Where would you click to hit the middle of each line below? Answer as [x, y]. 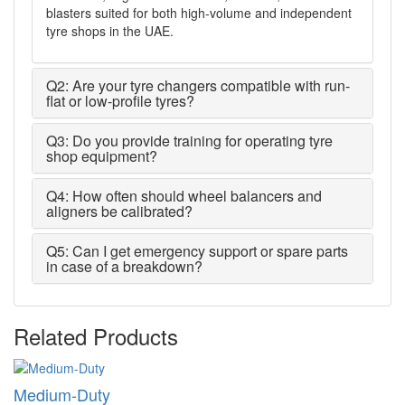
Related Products [96, 335]
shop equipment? [102, 155]
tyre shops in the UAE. [110, 30]
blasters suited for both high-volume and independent [199, 12]
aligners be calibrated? [119, 211]
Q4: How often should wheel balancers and [184, 195]
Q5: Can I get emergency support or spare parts [197, 250]
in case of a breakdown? [124, 266]
